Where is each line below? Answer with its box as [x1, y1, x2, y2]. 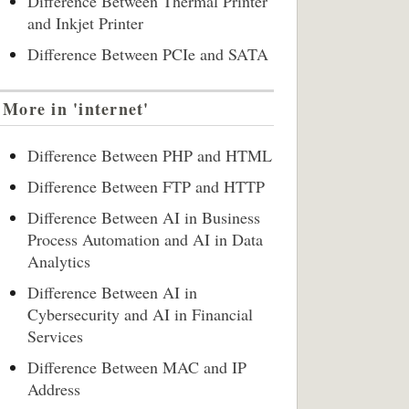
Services [27, 325, 83, 347]
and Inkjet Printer [27, 12, 143, 34]
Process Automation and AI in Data [27, 228, 263, 250]
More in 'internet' [3, 97, 150, 121]
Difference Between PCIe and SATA [27, 43, 268, 65]
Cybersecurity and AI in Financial [27, 303, 253, 325]
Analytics [27, 250, 90, 272]
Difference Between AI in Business [27, 206, 260, 228]
